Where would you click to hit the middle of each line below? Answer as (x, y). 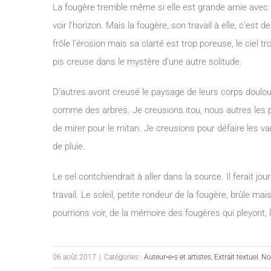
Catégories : (124, 257)
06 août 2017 (74, 257)
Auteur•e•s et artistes (178, 257)
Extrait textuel (236, 257)
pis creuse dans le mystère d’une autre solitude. (147, 62)
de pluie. (69, 146)
